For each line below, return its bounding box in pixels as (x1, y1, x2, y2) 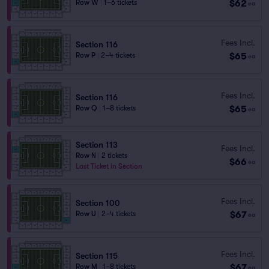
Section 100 (76, 198, 120, 208)
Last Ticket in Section (76, 162, 142, 171)
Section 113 (76, 140, 118, 150)
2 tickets (101, 151, 127, 160)
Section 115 (76, 251, 118, 261)
